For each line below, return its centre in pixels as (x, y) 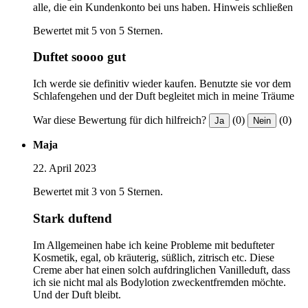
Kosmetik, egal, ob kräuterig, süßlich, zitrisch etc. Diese (154, 257)
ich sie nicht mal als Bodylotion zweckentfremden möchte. (159, 282)
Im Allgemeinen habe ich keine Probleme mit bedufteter (154, 245)
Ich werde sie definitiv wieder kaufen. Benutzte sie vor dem (162, 84)
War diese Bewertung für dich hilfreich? (120, 120)
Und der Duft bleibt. (77, 294)
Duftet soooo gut (79, 57)
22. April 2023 (65, 168)
